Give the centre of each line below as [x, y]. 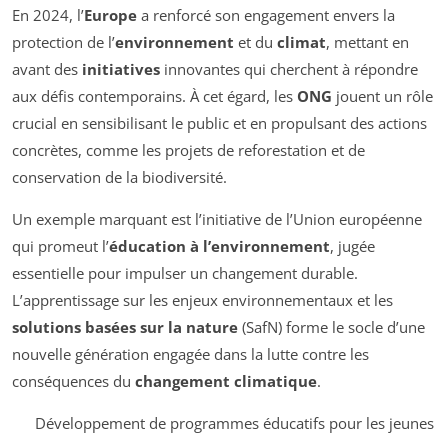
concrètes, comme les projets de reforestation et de [188, 149]
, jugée [352, 245]
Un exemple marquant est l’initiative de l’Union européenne [217, 218]
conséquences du [73, 380]
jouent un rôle [382, 95]
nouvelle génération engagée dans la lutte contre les [190, 353]
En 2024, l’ [48, 14]
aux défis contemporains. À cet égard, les [154, 95]
